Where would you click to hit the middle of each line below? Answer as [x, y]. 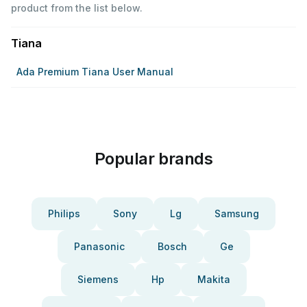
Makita [213, 279]
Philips [64, 213]
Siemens [98, 279]
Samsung [237, 213]
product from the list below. [77, 8]
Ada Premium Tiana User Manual [95, 72]
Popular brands [153, 159]
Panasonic [99, 246]
